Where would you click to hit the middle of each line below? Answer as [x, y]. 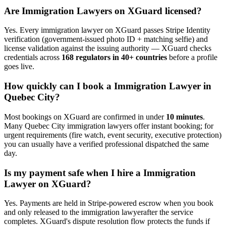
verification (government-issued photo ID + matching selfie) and [106, 39]
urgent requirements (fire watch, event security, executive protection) [113, 135]
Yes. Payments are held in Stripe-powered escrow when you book [109, 203]
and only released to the [42, 212]
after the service [168, 212]
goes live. [19, 67]
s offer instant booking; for [171, 126]
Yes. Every [22, 30]
